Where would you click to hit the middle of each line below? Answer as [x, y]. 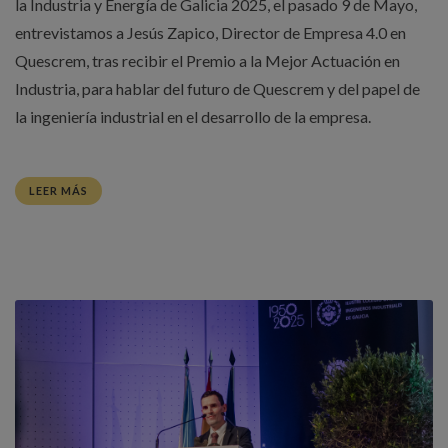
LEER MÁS [58, 190]
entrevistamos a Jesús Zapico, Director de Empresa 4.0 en [210, 32]
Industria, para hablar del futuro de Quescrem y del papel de [217, 88]
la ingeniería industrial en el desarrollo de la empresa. [193, 116]
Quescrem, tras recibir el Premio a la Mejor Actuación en [207, 60]
